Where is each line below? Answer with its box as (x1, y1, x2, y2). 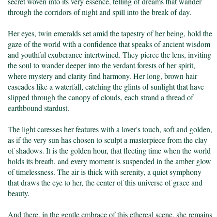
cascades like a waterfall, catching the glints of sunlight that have (8, 81, 204, 92)
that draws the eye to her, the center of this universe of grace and (8, 177, 203, 188)
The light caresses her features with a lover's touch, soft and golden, (8, 124, 213, 135)
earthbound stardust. (8, 103, 70, 113)
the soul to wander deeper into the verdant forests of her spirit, (8, 60, 196, 71)
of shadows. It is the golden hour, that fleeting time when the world (8, 145, 211, 156)
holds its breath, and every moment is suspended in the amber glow (8, 156, 212, 167)
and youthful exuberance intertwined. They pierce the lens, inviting (8, 49, 212, 60)
